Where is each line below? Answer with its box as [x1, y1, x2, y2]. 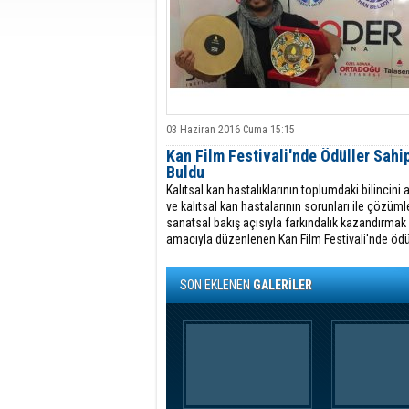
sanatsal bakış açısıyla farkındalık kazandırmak [166, 215, 406, 230]
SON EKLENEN [180, 278, 253, 292]
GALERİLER [253, 278, 312, 292]
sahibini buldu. [166, 248, 240, 263]
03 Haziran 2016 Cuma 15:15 [166, 123, 295, 136]
